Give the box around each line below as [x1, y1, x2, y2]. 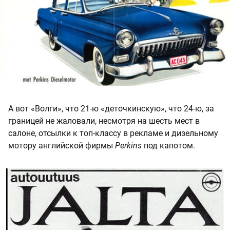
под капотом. [142, 140, 195, 150]
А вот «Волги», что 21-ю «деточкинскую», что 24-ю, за [8, 103, 214, 113]
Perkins [115, 140, 142, 150]
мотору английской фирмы [8, 140, 115, 150]
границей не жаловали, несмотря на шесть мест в [8, 116, 200, 126]
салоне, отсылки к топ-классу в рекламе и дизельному [8, 128, 218, 138]
